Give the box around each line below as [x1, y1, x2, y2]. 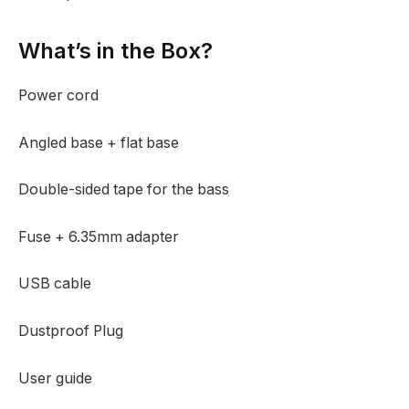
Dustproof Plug [18, 321, 123, 340]
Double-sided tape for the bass [18, 181, 229, 199]
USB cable [18, 275, 91, 293]
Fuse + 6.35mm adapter [18, 227, 179, 246]
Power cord [18, 87, 99, 105]
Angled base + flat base [18, 133, 179, 152]
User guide [18, 369, 92, 387]
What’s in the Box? [18, 37, 213, 65]
